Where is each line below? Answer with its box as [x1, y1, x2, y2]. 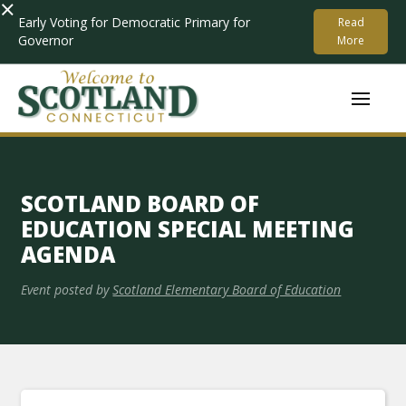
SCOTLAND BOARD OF [21, 188, 260, 218]
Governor [18, 32, 73, 49]
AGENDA [21, 239, 116, 269]
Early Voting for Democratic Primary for [18, 14, 250, 31]
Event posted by [21, 281, 110, 298]
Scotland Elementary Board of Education [112, 281, 342, 298]
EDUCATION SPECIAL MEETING [21, 214, 355, 244]
